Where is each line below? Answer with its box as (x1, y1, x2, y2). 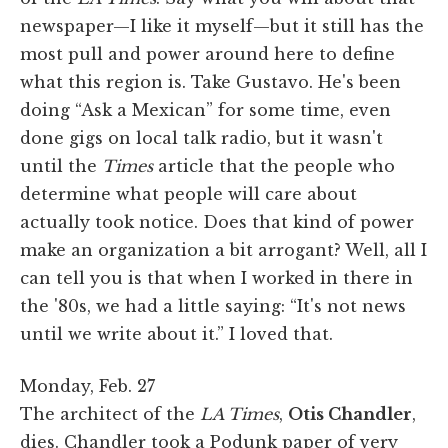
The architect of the (20, 403, 200, 424)
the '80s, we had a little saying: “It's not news (20, 295, 406, 316)
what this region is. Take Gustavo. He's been (20, 71, 401, 92)
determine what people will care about (20, 183, 357, 204)
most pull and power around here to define (20, 43, 395, 64)
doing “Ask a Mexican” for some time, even (20, 99, 391, 120)
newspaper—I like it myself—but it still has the (20, 15, 424, 36)
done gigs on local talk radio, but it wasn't (20, 127, 383, 148)
